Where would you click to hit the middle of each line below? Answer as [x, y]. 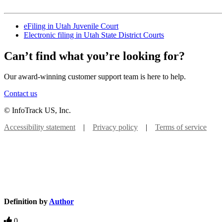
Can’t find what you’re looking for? [94, 56]
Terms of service [181, 127]
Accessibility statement [40, 127]
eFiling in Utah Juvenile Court [71, 26]
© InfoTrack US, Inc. [37, 111]
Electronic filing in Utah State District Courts [94, 35]
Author [61, 201]
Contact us [21, 94]
